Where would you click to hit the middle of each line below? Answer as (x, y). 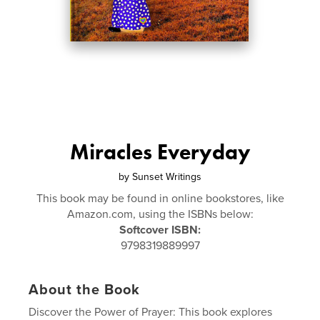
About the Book (85, 290)
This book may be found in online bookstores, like (160, 199)
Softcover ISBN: (160, 230)
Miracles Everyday (160, 152)
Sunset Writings (167, 177)
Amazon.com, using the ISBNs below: (160, 214)
